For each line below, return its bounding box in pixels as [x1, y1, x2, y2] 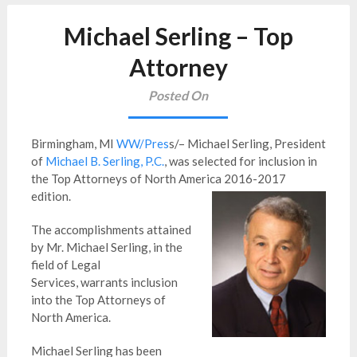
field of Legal [30, 257, 100, 272]
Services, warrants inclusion [30, 275, 178, 289]
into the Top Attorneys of [30, 292, 166, 307]
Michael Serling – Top [63, 22, 293, 50]
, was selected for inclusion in [163, 154, 317, 168]
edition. [30, 189, 71, 203]
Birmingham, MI [30, 136, 116, 151]
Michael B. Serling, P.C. [45, 154, 164, 168]
